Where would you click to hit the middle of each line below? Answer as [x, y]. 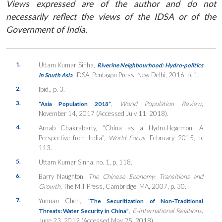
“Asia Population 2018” [75, 103]
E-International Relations [167, 210]
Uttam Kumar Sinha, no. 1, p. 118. [85, 162]
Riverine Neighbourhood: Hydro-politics [150, 65]
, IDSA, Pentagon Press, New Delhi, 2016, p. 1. [136, 75]
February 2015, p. [177, 138]
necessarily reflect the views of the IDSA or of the [111, 16]
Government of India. [47, 29]
